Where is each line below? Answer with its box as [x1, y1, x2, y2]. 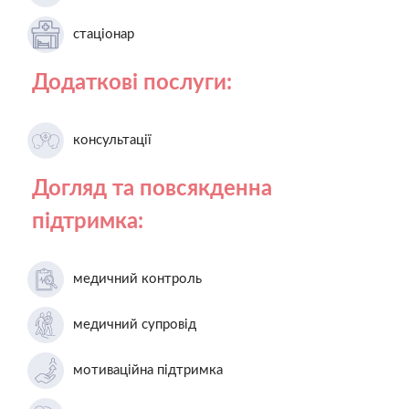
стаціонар [73, 26, 134, 41]
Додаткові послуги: [32, 71, 232, 94]
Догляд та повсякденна [32, 177, 272, 200]
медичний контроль [73, 271, 202, 286]
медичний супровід [73, 317, 196, 331]
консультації [73, 132, 152, 147]
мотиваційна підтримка [73, 362, 223, 377]
